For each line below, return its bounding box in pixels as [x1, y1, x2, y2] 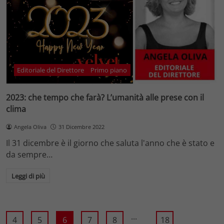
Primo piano [90, 65, 127, 74]
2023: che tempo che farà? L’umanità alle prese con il [6, 91, 204, 103]
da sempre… [6, 148, 52, 160]
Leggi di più [11, 171, 45, 180]
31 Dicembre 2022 [58, 122, 104, 130]
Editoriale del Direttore [17, 65, 84, 74]
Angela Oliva [13, 122, 46, 130]
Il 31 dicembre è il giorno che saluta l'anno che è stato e [6, 137, 214, 148]
